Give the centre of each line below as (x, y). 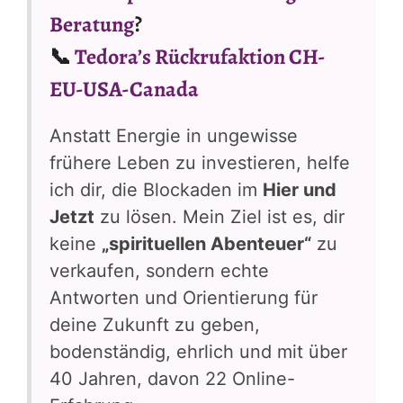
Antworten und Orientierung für (184, 298)
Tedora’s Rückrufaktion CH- (200, 57)
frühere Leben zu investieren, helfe (200, 163)
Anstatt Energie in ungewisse (174, 136)
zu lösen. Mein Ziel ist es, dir (219, 217)
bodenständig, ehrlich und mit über (198, 352)
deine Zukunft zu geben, (155, 325)
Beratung (92, 25)
